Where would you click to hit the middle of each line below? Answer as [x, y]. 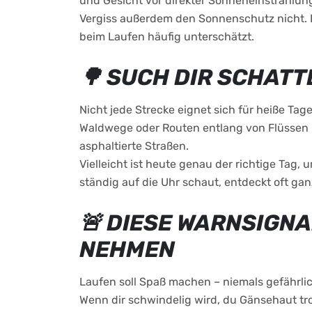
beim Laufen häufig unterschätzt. [167, 37]
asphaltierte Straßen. [134, 146]
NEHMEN [127, 249]
